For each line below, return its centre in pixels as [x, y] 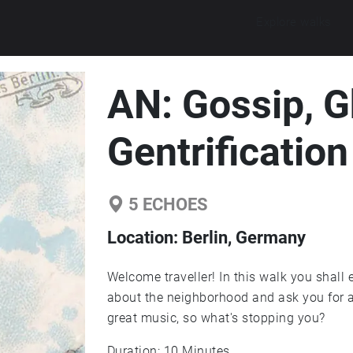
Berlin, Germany [243, 238]
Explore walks [294, 22]
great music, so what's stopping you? [216, 318]
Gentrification [227, 152]
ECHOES [173, 204]
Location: [144, 238]
